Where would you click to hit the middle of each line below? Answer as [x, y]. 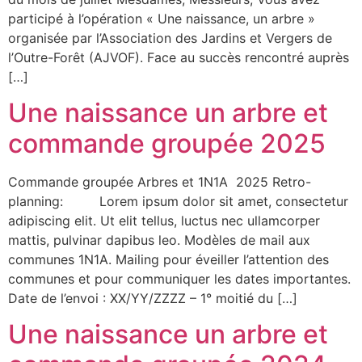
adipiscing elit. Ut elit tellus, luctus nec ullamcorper [164, 221]
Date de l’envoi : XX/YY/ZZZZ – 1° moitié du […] [153, 299]
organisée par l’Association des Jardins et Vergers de [170, 38]
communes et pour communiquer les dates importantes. [179, 279]
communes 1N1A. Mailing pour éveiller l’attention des [168, 260]
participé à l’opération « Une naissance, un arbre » [162, 18]
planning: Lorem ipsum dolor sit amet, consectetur [178, 202]
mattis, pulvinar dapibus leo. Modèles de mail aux [159, 240]
